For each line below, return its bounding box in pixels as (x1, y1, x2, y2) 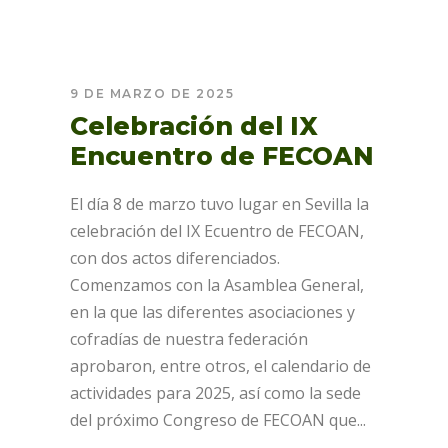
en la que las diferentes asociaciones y (70, 301, 355, 323)
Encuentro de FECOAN (70, 141, 374, 171)
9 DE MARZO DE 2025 (70, 86, 234, 101)
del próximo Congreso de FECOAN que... (70, 409, 366, 431)
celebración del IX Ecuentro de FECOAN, (70, 220, 364, 242)
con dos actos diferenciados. (70, 247, 280, 269)
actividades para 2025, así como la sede (70, 382, 361, 404)
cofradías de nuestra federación (70, 328, 308, 350)
